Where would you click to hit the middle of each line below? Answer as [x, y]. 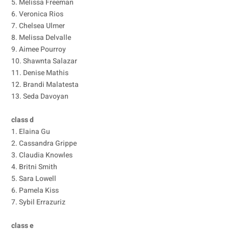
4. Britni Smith [35, 167]
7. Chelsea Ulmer [38, 26]
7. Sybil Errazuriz [39, 202]
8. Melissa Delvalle [41, 38]
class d [23, 120]
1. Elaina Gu [31, 132]
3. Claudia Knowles [42, 155]
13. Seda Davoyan [40, 96]
